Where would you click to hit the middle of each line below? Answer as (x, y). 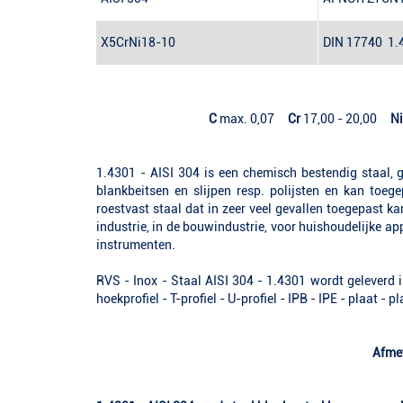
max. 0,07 (252, 119)
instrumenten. (136, 245)
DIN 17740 (353, 43)
